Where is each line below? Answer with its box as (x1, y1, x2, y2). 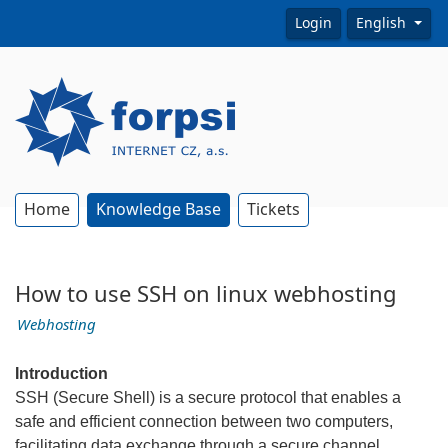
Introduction (15, 365, 108, 383)
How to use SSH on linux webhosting (15, 282, 397, 308)
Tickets (247, 200, 300, 220)
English (356, 15, 411, 32)
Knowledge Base (96, 200, 221, 220)
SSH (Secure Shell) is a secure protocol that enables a (15, 389, 401, 407)
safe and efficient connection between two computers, (15, 413, 393, 431)
